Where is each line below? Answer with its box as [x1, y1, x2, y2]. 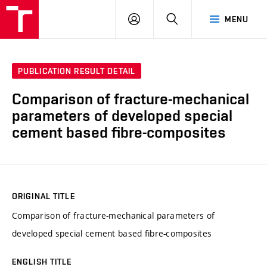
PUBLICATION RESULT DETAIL [18, 66, 135, 76]
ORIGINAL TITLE [12, 191, 75, 201]
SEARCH [178, 14, 210, 23]
